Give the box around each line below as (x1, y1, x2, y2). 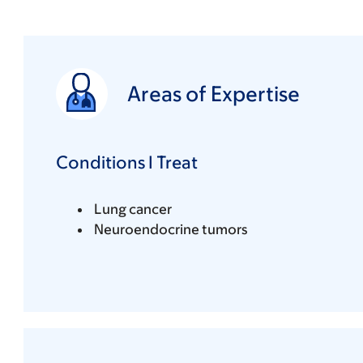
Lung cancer (93, 200, 172, 217)
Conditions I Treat (55, 152, 198, 173)
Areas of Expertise (126, 81, 300, 106)
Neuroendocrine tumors (93, 220, 248, 237)
